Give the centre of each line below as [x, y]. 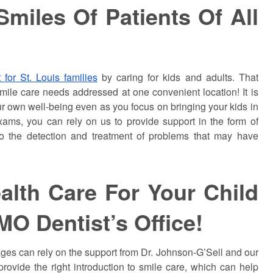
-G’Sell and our [225, 252]
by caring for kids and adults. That [178, 77]
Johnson [174, 252]
